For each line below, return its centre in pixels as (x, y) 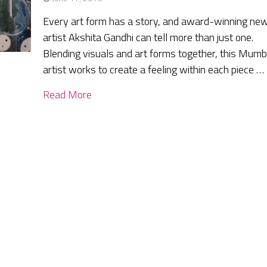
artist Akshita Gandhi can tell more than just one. (148, 38)
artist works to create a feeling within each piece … (154, 70)
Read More (68, 95)
